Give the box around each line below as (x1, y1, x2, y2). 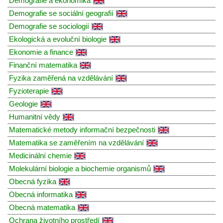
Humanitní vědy (9, 112, 60, 121)
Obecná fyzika (9, 177, 56, 186)
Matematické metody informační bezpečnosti (9, 125, 155, 134)
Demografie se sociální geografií (9, 8, 113, 17)
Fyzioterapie (9, 86, 49, 95)
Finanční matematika (9, 60, 77, 69)
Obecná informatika (9, 190, 73, 199)
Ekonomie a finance (9, 47, 73, 56)
